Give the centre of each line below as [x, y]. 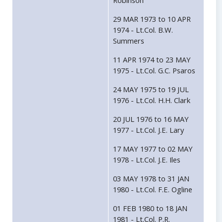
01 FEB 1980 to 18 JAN [150, 208]
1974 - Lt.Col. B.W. [143, 30]
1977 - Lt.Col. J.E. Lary [148, 130]
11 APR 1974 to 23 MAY [152, 60]
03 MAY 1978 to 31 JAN [151, 179]
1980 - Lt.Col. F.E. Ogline [153, 190]
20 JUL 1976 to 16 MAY [151, 119]
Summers [129, 41]
